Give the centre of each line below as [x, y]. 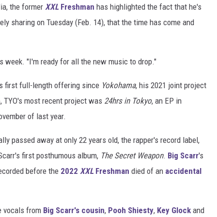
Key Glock [174, 210]
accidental [183, 171]
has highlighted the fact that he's [148, 7]
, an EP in [167, 101]
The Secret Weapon [132, 156]
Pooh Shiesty [131, 210]
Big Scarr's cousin [74, 210]
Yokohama [118, 85]
